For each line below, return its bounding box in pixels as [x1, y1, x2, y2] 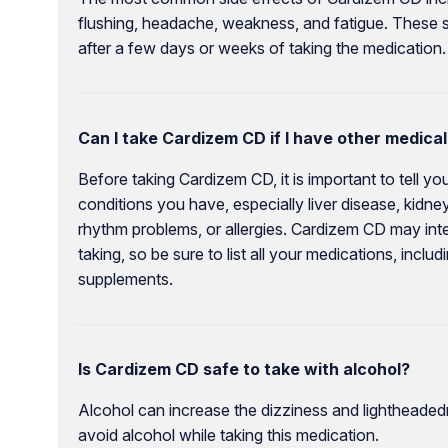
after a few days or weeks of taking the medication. [77, 38, 446, 59]
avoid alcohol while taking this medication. [77, 425, 379, 446]
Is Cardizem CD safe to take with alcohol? [77, 359, 410, 380]
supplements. [77, 269, 173, 290]
